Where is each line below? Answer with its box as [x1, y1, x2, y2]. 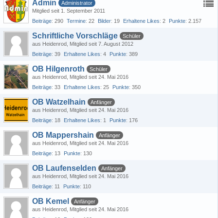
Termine [67, 18, 86, 24]
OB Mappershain [32, 131, 94, 139]
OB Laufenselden [32, 164, 96, 172]
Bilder [98, 18, 111, 24]
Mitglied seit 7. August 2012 [70, 41, 133, 47]
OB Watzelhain [32, 98, 86, 106]
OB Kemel [32, 197, 69, 205]
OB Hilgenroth [32, 65, 85, 73]
